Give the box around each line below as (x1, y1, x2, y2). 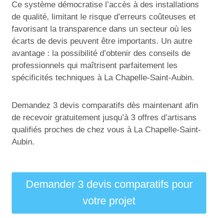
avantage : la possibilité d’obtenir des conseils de (12, 48, 190, 58)
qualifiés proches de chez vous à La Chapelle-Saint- (12, 125, 201, 134)
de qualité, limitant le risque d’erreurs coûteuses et (12, 12, 196, 21)
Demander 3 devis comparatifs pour (25, 178, 193, 191)
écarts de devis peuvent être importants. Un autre (12, 36, 192, 46)
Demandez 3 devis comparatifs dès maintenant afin (12, 100, 198, 110)
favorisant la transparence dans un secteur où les (12, 24, 192, 34)
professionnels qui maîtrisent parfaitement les (12, 60, 178, 70)
